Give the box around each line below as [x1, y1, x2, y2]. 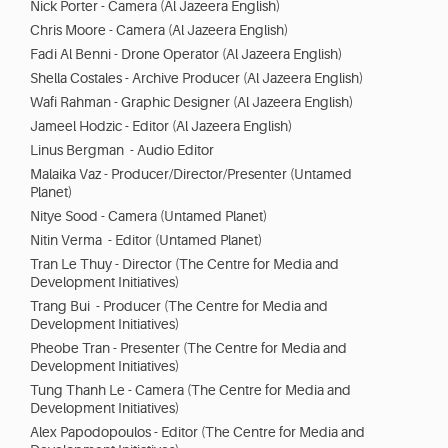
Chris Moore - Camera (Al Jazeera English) [30, 22, 288, 39]
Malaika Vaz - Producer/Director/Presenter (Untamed [30, 166, 352, 183]
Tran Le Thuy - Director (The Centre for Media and [30, 256, 339, 273]
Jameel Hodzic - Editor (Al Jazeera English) [30, 118, 292, 135]
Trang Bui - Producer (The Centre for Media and [30, 298, 328, 315]
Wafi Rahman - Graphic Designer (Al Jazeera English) [30, 94, 353, 111]
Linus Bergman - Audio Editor [30, 142, 214, 159]
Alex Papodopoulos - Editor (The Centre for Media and [30, 424, 365, 441]
